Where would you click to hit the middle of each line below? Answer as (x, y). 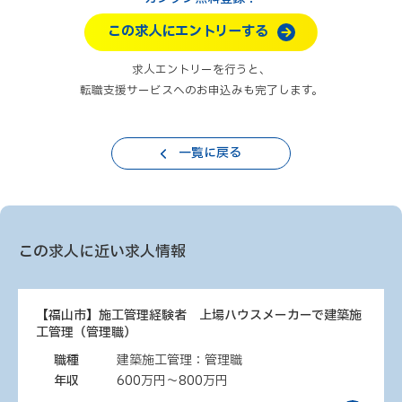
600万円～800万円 (172, 381)
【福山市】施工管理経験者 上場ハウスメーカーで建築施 (199, 315)
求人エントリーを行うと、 (201, 70)
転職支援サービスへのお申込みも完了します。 (201, 91)
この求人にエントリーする (188, 32)
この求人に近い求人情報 (102, 252)
